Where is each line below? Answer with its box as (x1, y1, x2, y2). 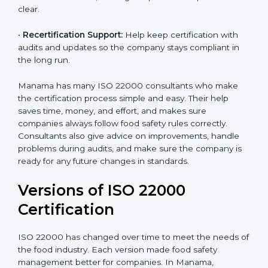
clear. (18, 54, 39, 65)
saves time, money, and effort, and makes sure (18, 156, 206, 166)
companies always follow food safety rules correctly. (18, 168, 227, 178)
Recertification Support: (23, 80, 123, 90)
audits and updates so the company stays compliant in (18, 92, 239, 102)
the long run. (18, 105, 70, 115)
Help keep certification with (123, 80, 238, 90)
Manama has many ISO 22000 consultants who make (18, 130, 238, 141)
